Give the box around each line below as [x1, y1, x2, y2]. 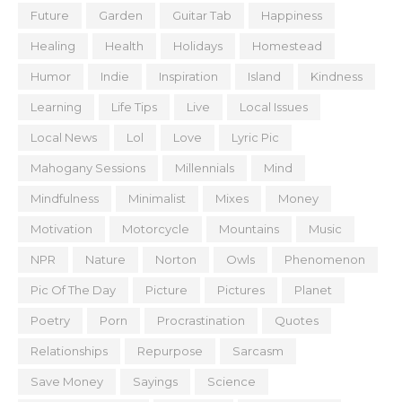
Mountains [219, 222, 279, 236]
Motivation [31, 222, 92, 236]
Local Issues [240, 100, 308, 114]
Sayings [133, 374, 178, 389]
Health [105, 39, 144, 53]
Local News [31, 130, 97, 144]
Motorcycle [122, 222, 189, 236]
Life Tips [111, 100, 157, 114]
